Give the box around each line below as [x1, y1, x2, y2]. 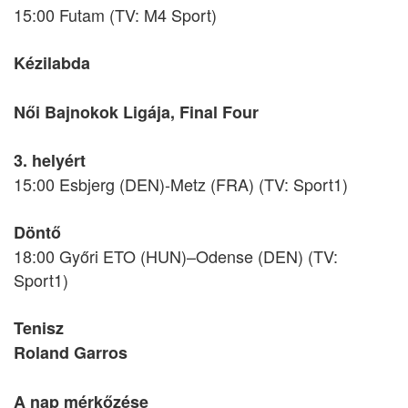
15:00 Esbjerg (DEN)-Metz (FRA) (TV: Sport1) [14, 172, 348, 196]
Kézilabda [14, 51, 90, 75]
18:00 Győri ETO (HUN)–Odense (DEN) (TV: [14, 244, 338, 268]
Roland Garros [14, 341, 127, 364]
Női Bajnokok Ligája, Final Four [14, 100, 259, 124]
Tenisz [14, 316, 64, 340]
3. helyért [14, 148, 86, 172]
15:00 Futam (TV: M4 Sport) [14, 3, 217, 26]
